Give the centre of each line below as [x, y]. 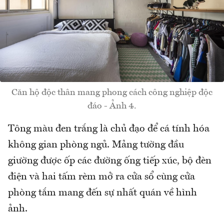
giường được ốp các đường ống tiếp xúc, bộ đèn [110, 161]
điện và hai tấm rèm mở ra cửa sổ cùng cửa [101, 177]
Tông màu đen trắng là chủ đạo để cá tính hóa [109, 129]
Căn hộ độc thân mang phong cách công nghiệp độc [112, 93]
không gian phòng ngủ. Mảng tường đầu [96, 145]
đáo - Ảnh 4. [112, 106]
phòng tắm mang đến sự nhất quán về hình [102, 193]
